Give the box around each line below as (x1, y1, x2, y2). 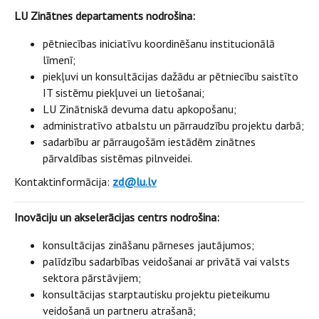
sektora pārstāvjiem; (43, 271, 141, 285)
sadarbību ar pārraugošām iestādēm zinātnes (43, 135, 256, 149)
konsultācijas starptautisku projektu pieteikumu (43, 287, 270, 301)
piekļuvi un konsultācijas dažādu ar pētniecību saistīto (43, 69, 298, 83)
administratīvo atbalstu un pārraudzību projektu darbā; (43, 118, 304, 132)
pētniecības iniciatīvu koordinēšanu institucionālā (43, 36, 275, 51)
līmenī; (43, 53, 75, 67)
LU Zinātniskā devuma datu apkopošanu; (43, 102, 236, 116)
